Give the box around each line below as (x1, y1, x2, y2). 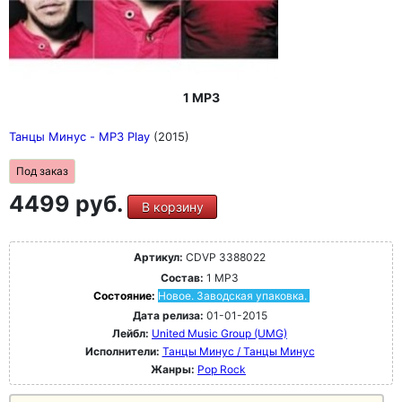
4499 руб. (9, 190, 127, 217)
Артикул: (134, 250, 183, 264)
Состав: (161, 271, 204, 284)
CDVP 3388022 (183, 250, 266, 264)
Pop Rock (197, 363, 246, 376)
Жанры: (151, 363, 195, 376)
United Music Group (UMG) (152, 327, 287, 340)
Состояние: (92, 289, 158, 302)
